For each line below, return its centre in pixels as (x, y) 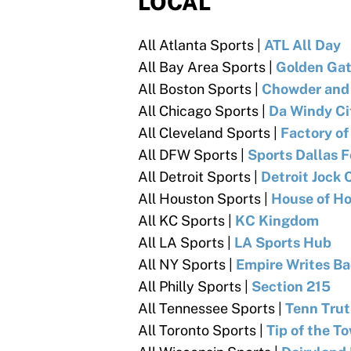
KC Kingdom (277, 221)
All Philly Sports (190, 287)
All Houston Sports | (204, 199)
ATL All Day (302, 45)
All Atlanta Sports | (201, 45)
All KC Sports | (186, 221)
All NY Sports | (187, 265)
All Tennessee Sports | (212, 309)
